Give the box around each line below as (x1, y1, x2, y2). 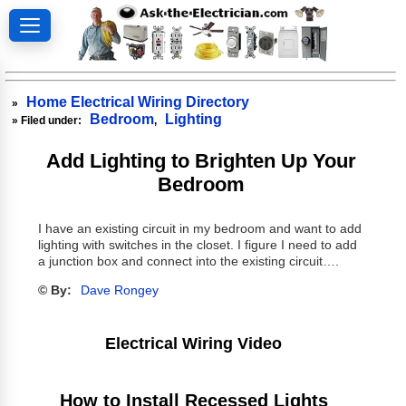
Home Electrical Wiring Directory (26, 93, 250, 110)
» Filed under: (12, 113, 85, 127)
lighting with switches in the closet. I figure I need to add (37, 238, 357, 253)
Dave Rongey (80, 284, 159, 298)
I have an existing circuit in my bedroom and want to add (37, 222, 362, 237)
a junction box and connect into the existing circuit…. (37, 255, 339, 269)
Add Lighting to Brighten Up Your (46, 149, 357, 172)
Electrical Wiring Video (105, 333, 283, 353)
